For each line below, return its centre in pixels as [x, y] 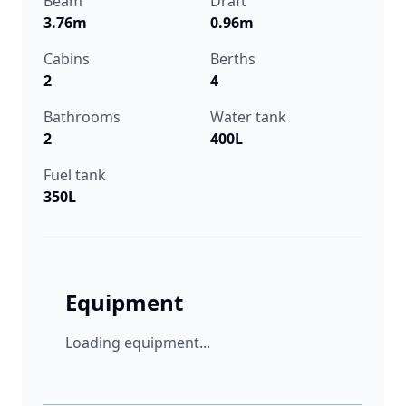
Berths [233, 59]
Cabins [67, 59]
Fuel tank [75, 175]
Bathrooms [82, 117]
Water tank [248, 117]
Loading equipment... [138, 343]
